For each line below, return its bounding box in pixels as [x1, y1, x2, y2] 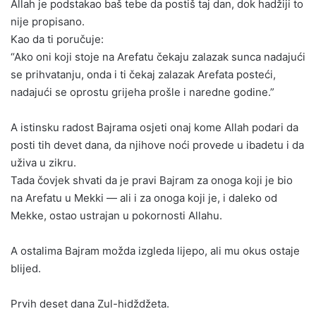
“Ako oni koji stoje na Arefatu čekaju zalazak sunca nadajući [11, 50, 305, 64]
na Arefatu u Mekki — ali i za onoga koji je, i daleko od [11, 191, 277, 205]
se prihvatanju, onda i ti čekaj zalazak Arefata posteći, [11, 68, 276, 82]
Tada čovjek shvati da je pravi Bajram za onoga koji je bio [11, 174, 293, 188]
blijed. [11, 262, 41, 276]
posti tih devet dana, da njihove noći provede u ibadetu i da [11, 138, 304, 152]
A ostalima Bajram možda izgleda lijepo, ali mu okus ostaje [11, 244, 300, 258]
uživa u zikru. [11, 156, 76, 170]
